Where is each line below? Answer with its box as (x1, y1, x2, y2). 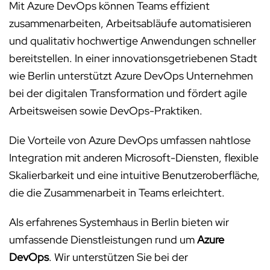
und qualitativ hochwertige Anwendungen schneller (9, 34, 256, 48)
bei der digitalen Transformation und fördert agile (9, 86, 247, 100)
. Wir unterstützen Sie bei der (49, 250, 188, 264)
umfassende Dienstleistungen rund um (9, 233, 197, 246)
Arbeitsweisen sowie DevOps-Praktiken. (9, 104, 202, 118)
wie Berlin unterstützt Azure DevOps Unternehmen (9, 69, 253, 83)
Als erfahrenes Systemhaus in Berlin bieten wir (9, 215, 229, 229)
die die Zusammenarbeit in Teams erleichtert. (9, 186, 225, 199)
